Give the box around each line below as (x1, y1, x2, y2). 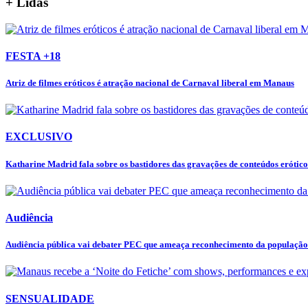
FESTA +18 (5, 49, 60, 62)
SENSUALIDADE (5, 292, 94, 305)
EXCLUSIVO (5, 131, 72, 143)
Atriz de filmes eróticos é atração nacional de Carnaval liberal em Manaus (5, 78, 294, 89)
